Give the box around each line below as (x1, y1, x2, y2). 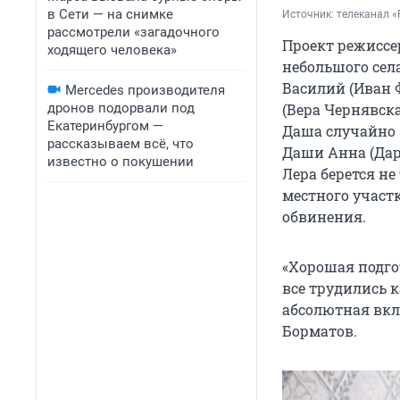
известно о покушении (47, 154, 194, 170)
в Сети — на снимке (47, 6, 173, 22)
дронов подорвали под (47, 100, 195, 116)
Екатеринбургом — (47, 118, 163, 134)
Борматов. (282, 321, 357, 341)
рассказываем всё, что (47, 136, 194, 152)
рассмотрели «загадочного (47, 24, 220, 40)
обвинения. (282, 207, 366, 227)
